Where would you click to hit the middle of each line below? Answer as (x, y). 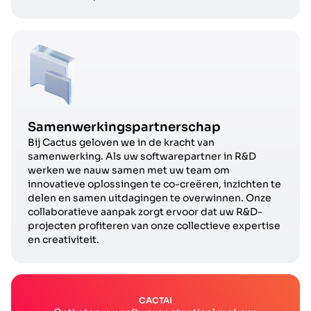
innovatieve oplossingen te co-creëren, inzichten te (154, 184)
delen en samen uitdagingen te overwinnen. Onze (150, 198)
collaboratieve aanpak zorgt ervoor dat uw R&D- (145, 212)
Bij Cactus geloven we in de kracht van (121, 143)
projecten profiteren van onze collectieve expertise (154, 226)
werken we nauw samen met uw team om (129, 170)
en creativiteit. (64, 240)
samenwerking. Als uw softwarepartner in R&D (142, 157)
